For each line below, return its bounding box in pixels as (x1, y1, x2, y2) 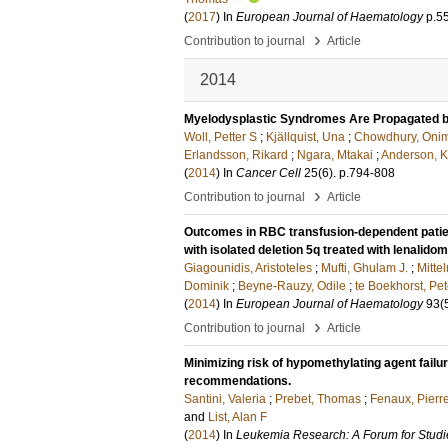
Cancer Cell (236, 166, 301, 180)
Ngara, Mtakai (297, 148, 373, 162)
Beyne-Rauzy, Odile (238, 279, 346, 293)
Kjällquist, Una (266, 130, 345, 144)
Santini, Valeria (184, 392, 266, 406)
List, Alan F (208, 410, 267, 424)
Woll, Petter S (184, 130, 257, 144)
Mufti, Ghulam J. (321, 261, 408, 275)
